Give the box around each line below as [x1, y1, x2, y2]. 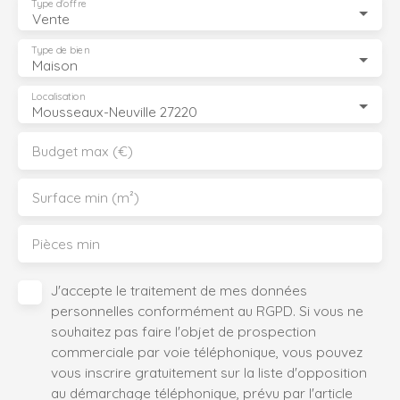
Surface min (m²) [32, 188, 139, 207]
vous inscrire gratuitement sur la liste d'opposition [51, 363, 367, 382]
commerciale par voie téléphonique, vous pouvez [51, 343, 362, 362]
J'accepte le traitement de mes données [51, 281, 307, 300]
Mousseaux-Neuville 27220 [32, 103, 197, 121]
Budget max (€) [32, 142, 133, 161]
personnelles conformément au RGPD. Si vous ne [51, 302, 363, 321]
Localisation [31, 90, 85, 104]
